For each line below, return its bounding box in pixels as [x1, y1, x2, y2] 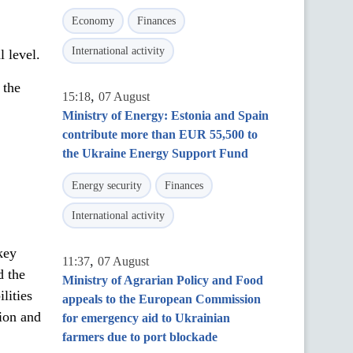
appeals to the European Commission [62, 292, 261, 306]
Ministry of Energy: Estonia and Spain [62, 109, 269, 122]
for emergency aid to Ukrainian [62, 311, 230, 325]
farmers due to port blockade [62, 330, 217, 344]
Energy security [72, 180, 142, 191]
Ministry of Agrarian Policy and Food [62, 273, 263, 287]
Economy [72, 15, 114, 27]
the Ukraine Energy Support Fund [62, 147, 248, 160]
